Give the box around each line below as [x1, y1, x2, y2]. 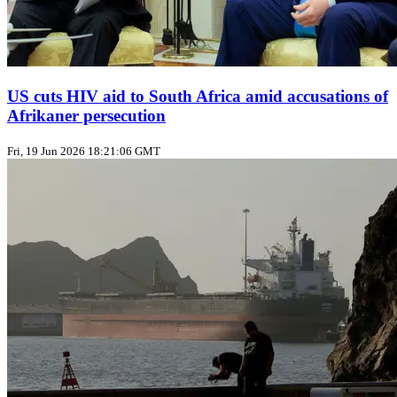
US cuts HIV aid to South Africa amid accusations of [7, 86, 388, 105]
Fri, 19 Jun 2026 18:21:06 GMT [7, 144, 160, 158]
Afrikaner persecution [7, 105, 166, 125]
